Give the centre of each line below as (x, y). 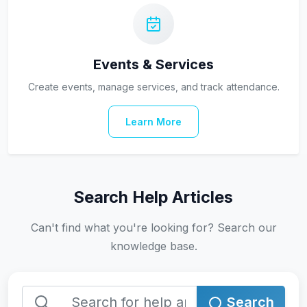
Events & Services (153, 64)
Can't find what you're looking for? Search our (153, 228)
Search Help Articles (153, 197)
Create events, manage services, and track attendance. (153, 87)
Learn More (153, 122)
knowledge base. (153, 246)
